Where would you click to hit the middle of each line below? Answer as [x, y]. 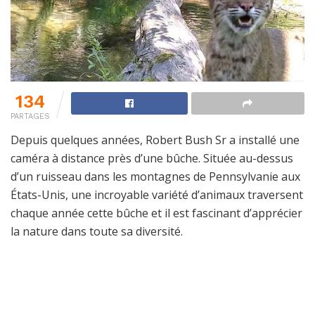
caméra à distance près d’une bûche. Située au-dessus [152, 159]
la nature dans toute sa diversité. [97, 232]
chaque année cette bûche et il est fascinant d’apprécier [156, 213]
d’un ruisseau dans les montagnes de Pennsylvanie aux [155, 177]
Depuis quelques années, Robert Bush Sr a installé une [155, 140]
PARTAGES [30, 117]
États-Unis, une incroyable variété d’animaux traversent [157, 195]
